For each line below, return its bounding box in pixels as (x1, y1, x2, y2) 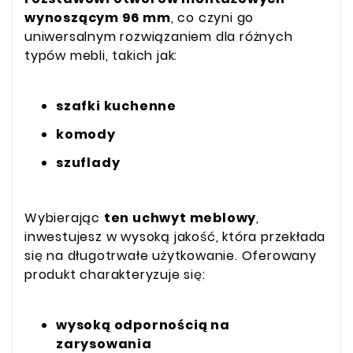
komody (56, 124, 116, 143)
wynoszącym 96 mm (24, 8, 171, 27)
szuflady (56, 153, 121, 172)
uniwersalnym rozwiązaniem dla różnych (24, 27, 293, 46)
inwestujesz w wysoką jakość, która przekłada (24, 228, 326, 247)
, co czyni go (170, 8, 255, 27)
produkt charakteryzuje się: (24, 266, 206, 284)
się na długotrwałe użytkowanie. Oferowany (24, 247, 317, 266)
